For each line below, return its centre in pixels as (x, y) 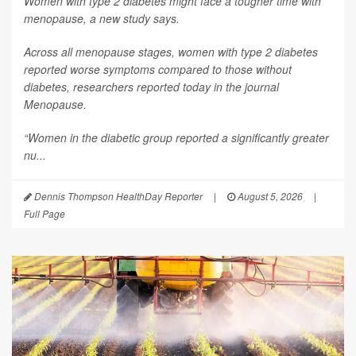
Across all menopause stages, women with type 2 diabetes (171, 51)
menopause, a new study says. (102, 18)
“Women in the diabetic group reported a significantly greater (176, 137)
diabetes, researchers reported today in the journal (151, 86)
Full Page (44, 213)
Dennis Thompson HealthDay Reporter (117, 195)
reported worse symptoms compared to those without (158, 69)
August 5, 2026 (269, 195)
